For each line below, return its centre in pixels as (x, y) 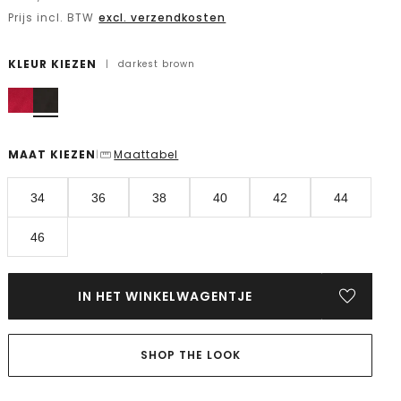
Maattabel (146, 154)
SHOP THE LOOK (190, 355)
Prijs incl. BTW (53, 17)
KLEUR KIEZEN (53, 64)
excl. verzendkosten (162, 17)
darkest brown (157, 64)
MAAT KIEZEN (52, 154)
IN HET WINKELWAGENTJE (166, 296)
